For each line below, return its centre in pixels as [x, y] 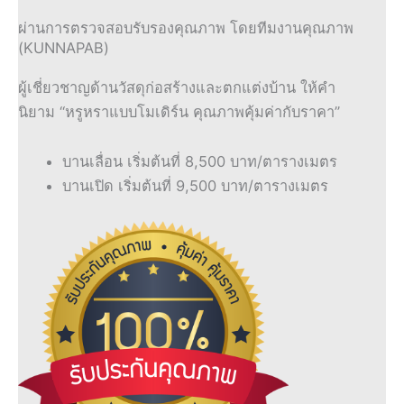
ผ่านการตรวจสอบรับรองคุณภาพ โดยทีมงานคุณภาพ [186, 28]
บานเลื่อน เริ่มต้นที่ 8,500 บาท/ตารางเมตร [200, 162]
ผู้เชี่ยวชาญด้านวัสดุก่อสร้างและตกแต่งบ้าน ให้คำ [177, 87]
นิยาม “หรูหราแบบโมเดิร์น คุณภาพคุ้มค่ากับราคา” [179, 111]
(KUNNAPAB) [64, 47]
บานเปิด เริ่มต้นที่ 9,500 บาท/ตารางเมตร [196, 186]
